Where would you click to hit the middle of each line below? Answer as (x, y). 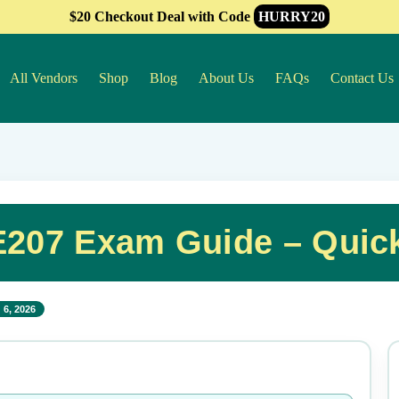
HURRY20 (292, 16)
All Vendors (44, 78)
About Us (226, 78)
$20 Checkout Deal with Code (162, 16)
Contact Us (362, 78)
